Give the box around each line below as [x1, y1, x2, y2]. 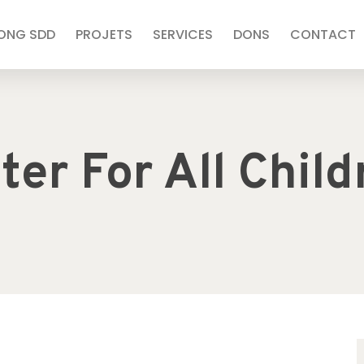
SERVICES [152, 25, 213, 44]
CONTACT [289, 25, 356, 44]
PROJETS [75, 25, 132, 44]
